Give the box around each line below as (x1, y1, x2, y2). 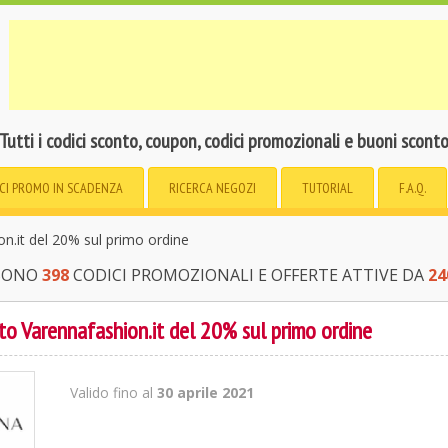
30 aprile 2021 (157, 383, 255, 402)
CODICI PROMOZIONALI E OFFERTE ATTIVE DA (68, 264, 428, 286)
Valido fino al (70, 383, 158, 402)
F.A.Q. (399, 179, 426, 197)
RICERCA (169, 179, 216, 197)
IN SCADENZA (53, 179, 123, 197)
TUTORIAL (302, 179, 353, 197)
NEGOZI (216, 179, 256, 197)
